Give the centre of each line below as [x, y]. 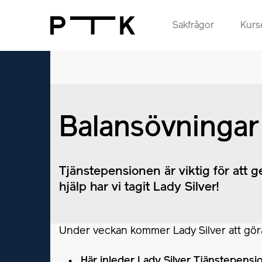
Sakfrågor [193, 25]
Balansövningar [159, 128]
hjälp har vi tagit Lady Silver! [139, 187]
